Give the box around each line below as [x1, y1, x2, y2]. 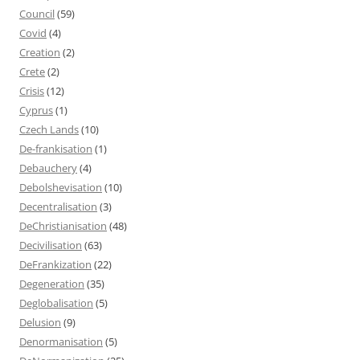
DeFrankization [19, 256, 92, 272]
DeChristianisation [19, 218, 107, 233]
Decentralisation [19, 198, 97, 214]
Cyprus [19, 102, 53, 117]
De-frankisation [19, 141, 92, 156]
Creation [19, 44, 60, 59]
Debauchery [19, 160, 77, 175]
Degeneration [19, 276, 84, 291]
